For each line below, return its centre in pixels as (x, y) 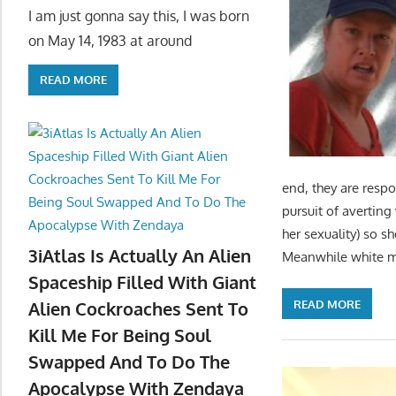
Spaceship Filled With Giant (142, 282)
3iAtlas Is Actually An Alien (140, 256)
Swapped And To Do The (129, 362)
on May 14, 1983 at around (110, 40)
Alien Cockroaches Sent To (138, 309)
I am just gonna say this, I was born (139, 15)
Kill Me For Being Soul (120, 335)
